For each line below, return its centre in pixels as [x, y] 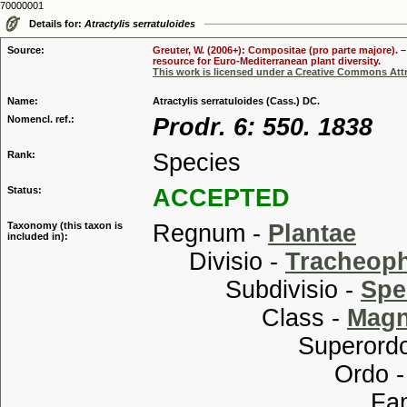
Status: [25, 190]
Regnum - [210, 233]
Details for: [57, 24]
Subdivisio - [257, 290]
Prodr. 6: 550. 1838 [263, 127]
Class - [250, 318]
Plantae [312, 233]
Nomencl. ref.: [41, 119]
